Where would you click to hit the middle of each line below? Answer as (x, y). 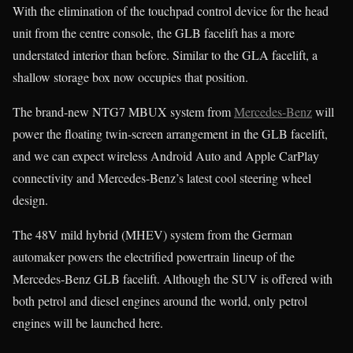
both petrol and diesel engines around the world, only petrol (160, 301)
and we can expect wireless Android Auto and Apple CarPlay (166, 156)
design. (30, 200)
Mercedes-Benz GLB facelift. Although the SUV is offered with (173, 279)
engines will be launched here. (88, 323)
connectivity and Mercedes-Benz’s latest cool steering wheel (162, 178)
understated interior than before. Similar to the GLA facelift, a (165, 55)
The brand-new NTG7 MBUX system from (123, 112)
